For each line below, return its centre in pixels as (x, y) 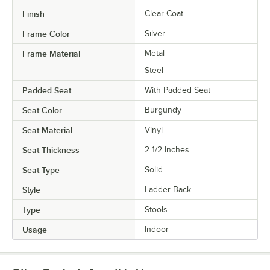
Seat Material (47, 130)
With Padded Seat (177, 90)
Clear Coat (164, 13)
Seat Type (41, 170)
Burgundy (163, 110)
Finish (33, 14)
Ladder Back (168, 189)
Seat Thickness (51, 150)
